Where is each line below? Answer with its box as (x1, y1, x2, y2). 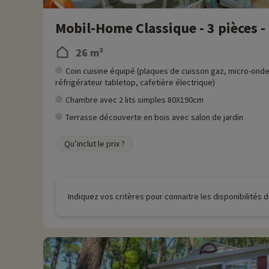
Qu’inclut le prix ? (64, 138, 125, 149)
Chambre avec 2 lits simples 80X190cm (65, 94, 204, 105)
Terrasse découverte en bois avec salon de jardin (65, 112, 243, 122)
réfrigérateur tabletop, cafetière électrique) (55, 77, 215, 88)
